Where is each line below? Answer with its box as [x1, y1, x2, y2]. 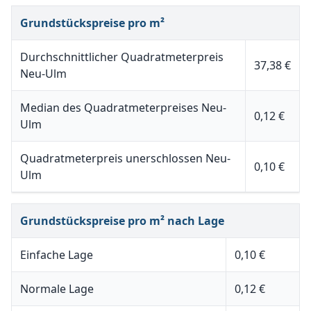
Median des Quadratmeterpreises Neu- [20, 100, 226, 115]
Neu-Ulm [20, 66, 67, 81]
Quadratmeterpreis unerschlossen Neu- [20, 151, 230, 166]
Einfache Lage [20, 247, 93, 262]
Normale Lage [20, 281, 94, 296]
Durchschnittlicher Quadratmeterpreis [20, 49, 224, 65]
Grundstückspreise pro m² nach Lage [20, 213, 224, 228]
